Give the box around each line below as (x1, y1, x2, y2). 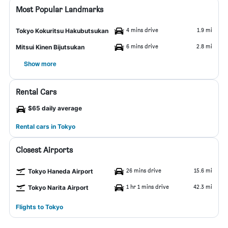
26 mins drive (126, 166, 161, 174)
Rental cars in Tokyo (16, 123, 75, 130)
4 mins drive (126, 26, 158, 34)
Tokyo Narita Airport (28, 184, 89, 191)
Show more (24, 59, 56, 68)
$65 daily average (28, 104, 82, 112)
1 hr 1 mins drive (126, 183, 169, 190)
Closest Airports (16, 145, 73, 155)
